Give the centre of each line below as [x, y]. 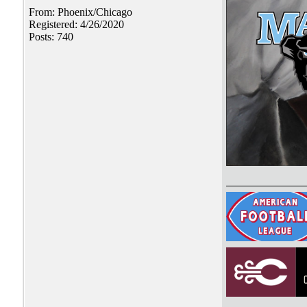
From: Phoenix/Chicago [81, 12]
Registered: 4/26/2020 [76, 25]
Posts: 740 [51, 37]
